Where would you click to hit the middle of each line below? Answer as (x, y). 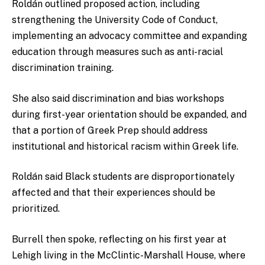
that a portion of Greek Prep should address (110, 130)
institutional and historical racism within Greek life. (126, 146)
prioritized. (36, 209)
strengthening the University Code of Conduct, (115, 20)
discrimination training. (64, 68)
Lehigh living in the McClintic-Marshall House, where (129, 256)
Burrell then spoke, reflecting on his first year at (119, 240)
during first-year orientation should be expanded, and (129, 114)
